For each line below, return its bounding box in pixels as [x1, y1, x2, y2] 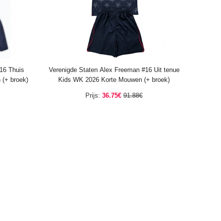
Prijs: [85, 92, 100, 99]
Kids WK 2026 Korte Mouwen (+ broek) [58, 76, 170, 83]
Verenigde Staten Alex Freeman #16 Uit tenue [48, 66, 180, 74]
